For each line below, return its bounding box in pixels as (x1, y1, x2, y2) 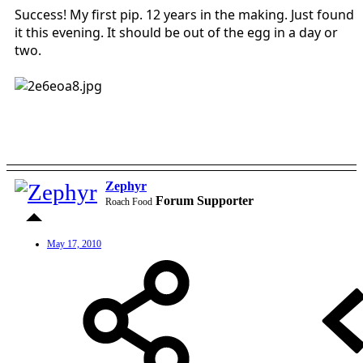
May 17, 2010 (47, 237, 101, 250)
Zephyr (105, 178, 147, 193)
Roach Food (105, 195, 152, 207)
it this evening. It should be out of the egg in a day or (15, 23, 338, 41)
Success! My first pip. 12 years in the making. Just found (15, 5, 354, 23)
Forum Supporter (156, 193, 254, 207)
